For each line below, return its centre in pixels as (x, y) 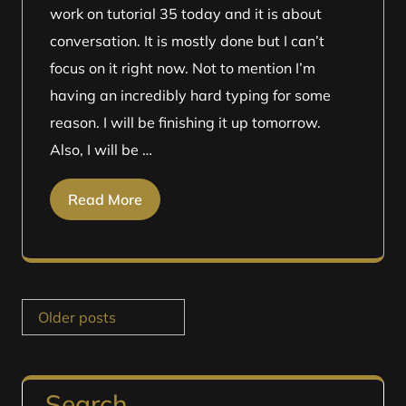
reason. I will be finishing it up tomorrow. (185, 122)
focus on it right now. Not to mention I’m (183, 68)
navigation (77, 338)
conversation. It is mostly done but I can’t (187, 41)
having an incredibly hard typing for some (190, 95)
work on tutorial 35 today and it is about (186, 14)
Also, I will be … (101, 150)
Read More (105, 199)
